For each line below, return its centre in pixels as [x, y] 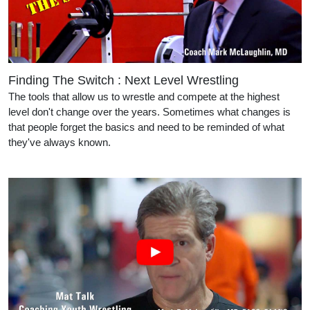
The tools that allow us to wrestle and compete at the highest [144, 96]
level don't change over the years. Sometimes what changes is [149, 111]
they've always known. [100, 142]
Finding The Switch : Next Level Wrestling [124, 80]
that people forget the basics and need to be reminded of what [146, 127]
